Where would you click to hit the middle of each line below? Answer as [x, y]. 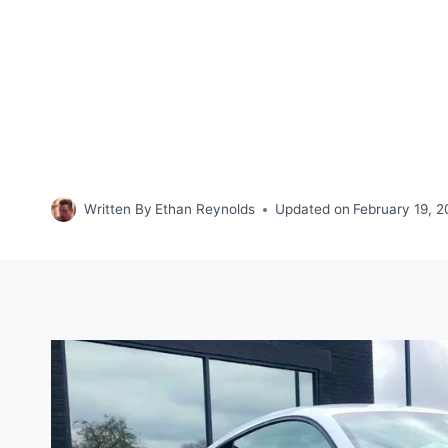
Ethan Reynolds [205, 209]
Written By [118, 209]
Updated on [313, 209]
